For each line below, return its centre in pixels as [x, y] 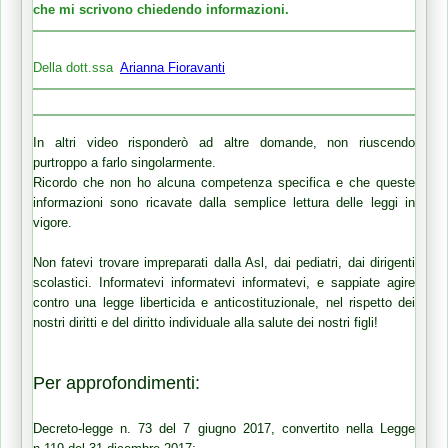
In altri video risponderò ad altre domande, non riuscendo [224, 143]
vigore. [54, 223]
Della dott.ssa [76, 68]
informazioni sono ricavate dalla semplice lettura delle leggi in [224, 203]
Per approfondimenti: [116, 383]
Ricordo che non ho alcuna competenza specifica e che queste [224, 183]
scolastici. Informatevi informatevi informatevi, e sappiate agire [224, 283]
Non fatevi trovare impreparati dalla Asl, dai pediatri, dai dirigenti [224, 263]
